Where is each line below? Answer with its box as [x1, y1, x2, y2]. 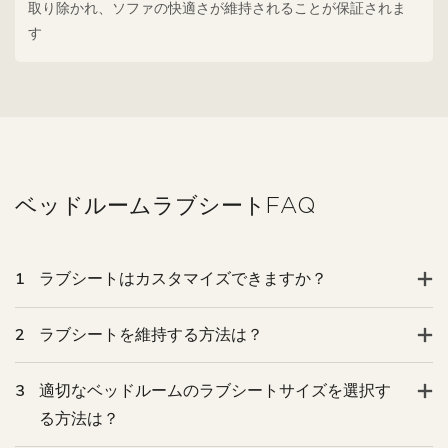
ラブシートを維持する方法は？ [39, 323, 263, 346]
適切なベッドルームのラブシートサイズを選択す [39, 379, 391, 402]
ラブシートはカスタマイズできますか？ [39, 268, 327, 291]
